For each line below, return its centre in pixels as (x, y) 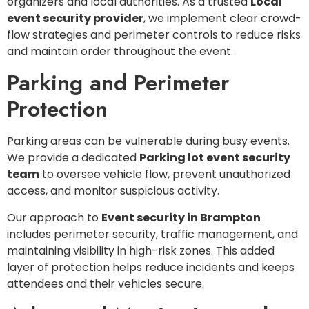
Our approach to (54, 217)
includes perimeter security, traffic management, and (152, 234)
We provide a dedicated (73, 158)
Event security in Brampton (181, 217)
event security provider (75, 18)
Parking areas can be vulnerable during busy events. (148, 141)
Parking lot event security (215, 158)
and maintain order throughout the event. (120, 51)
